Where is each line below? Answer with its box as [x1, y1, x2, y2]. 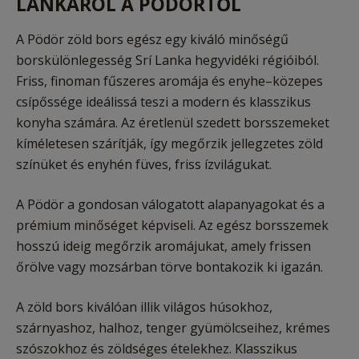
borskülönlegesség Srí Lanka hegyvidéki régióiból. [16, 51, 319, 70]
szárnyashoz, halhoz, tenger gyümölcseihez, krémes [16, 319, 330, 337]
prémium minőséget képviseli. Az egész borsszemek [16, 216, 329, 235]
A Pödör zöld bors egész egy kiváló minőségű [16, 30, 288, 49]
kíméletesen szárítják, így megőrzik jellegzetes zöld [16, 135, 323, 153]
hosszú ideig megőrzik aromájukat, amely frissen [16, 237, 311, 256]
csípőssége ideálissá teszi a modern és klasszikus [16, 93, 311, 111]
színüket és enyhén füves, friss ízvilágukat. [16, 155, 272, 174]
